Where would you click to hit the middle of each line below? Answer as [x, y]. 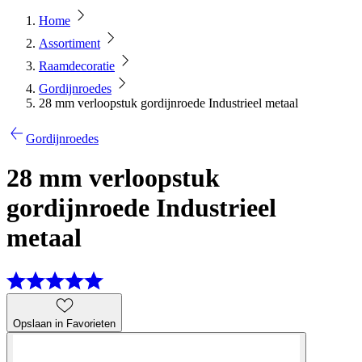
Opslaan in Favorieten [64, 323]
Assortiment [69, 43]
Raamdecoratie [77, 66]
